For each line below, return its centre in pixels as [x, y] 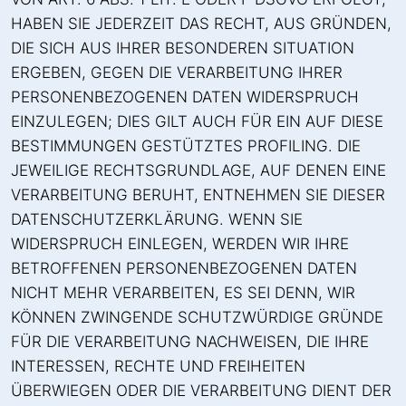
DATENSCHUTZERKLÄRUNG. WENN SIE [157, 219]
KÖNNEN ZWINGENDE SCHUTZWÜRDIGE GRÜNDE [197, 317]
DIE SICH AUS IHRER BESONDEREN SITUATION [183, 48]
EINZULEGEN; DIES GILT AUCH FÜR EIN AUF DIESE [197, 121]
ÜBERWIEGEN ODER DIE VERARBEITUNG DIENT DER [201, 390]
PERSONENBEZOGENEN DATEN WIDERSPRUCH [185, 97]
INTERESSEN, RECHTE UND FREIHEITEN [158, 366]
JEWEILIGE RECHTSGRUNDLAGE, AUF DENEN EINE [198, 170]
